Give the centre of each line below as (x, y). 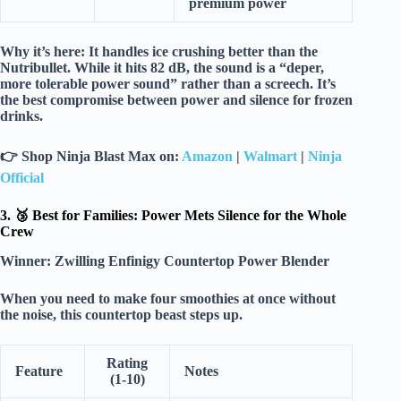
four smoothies (195, 298)
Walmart (270, 156)
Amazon (207, 156)
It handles (119, 51)
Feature (39, 371)
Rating (127, 363)
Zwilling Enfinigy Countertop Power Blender (192, 260)
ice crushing (188, 51)
